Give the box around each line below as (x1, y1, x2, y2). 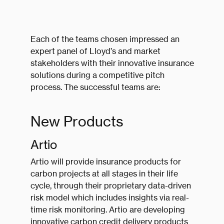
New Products (30, 113, 123, 130)
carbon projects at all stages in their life (30, 168, 178, 179)
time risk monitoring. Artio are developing (30, 204, 185, 215)
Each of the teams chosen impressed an (30, 34, 179, 44)
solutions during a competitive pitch (30, 70, 164, 80)
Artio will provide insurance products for (30, 156, 181, 167)
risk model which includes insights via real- (30, 192, 189, 203)
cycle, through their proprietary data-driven (30, 180, 191, 191)
